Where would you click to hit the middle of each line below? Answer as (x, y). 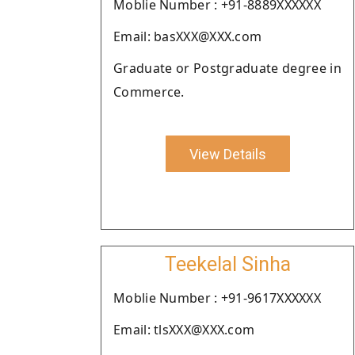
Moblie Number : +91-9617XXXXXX (217, 298)
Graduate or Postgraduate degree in (227, 68)
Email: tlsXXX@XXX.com (184, 330)
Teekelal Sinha (227, 264)
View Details (227, 154)
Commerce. (149, 92)
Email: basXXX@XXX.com (188, 36)
